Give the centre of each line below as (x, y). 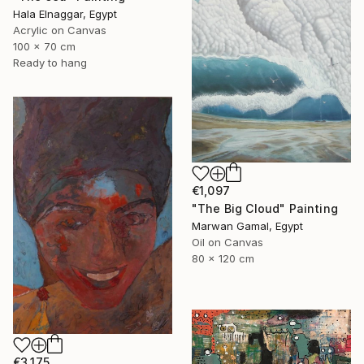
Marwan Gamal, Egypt (247, 225)
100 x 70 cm (44, 46)
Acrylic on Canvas (60, 30)
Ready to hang (50, 62)
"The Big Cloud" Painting (265, 208)
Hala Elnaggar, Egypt (65, 13)
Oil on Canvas (227, 242)
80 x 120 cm (223, 258)
